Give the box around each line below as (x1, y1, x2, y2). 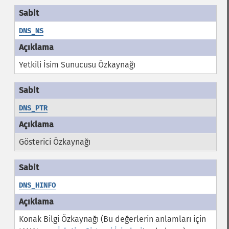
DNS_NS (18, 27, 43, 35)
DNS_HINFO (18, 181, 56, 190)
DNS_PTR (18, 104, 48, 112)
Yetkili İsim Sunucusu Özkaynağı (18, 60, 135, 70)
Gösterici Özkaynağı (18, 137, 90, 147)
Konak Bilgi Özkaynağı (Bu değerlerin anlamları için (18, 214, 206, 224)
